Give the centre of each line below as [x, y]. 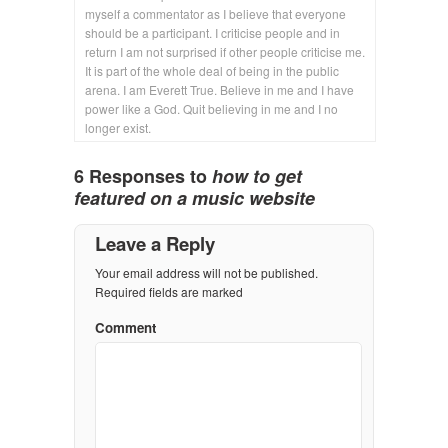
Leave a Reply [155, 243]
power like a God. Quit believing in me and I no [211, 108]
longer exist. [118, 127]
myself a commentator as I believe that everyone [215, 13]
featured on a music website [194, 197]
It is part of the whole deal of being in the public [212, 70]
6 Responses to [143, 175]
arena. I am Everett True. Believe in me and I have [219, 89]
